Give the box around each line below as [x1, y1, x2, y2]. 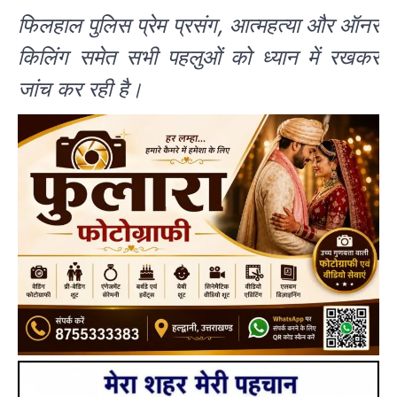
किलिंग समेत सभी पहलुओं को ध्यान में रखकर [18, 44, 379, 71]
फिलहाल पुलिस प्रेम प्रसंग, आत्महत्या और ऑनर [18, 12, 379, 39]
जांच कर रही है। [18, 76, 143, 103]
